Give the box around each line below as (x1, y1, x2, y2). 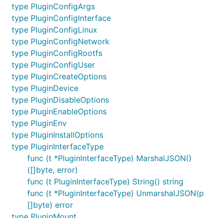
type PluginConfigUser (12, 60, 95, 70)
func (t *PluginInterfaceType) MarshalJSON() (27, 153, 192, 163)
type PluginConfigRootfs (12, 48, 102, 58)
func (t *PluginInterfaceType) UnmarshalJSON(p (27, 188, 204, 198)
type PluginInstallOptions (12, 130, 103, 140)
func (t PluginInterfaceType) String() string (27, 177, 183, 186)
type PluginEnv (12, 118, 67, 128)
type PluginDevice (12, 83, 78, 93)
